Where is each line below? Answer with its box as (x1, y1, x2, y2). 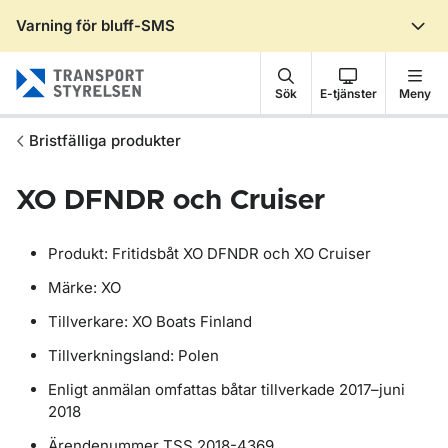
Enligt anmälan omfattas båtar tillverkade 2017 (48, 380, 371, 399)
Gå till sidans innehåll (43, 33, 201, 53)
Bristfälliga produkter (29, 131, 181, 150)
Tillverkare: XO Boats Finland (48, 312, 252, 331)
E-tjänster (319, 85, 377, 101)
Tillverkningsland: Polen (48, 346, 219, 365)
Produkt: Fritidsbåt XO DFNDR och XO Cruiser (48, 244, 371, 263)
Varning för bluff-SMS (16, 16, 175, 35)
